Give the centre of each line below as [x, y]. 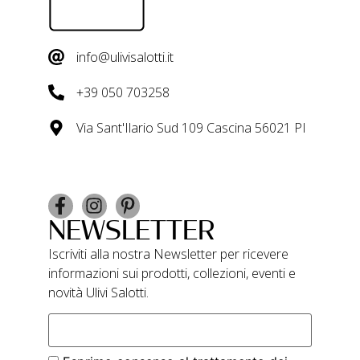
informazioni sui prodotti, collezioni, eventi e [172, 273]
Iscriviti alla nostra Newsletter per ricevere [168, 254]
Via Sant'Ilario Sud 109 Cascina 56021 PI [191, 127]
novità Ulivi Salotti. [98, 292]
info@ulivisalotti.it [125, 57]
